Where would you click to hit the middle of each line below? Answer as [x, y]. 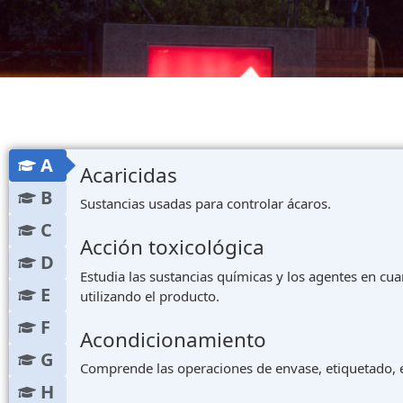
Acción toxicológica [172, 247]
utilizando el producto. [150, 296]
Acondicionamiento [173, 339]
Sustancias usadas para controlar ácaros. [206, 204]
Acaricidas [129, 175]
